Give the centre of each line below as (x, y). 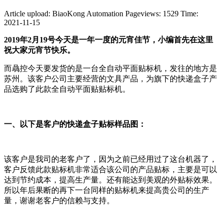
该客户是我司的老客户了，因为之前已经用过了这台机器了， (110, 159)
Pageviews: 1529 (152, 13)
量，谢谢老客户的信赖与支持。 (59, 200)
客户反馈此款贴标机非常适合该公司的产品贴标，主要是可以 (110, 169)
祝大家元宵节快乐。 (39, 50)
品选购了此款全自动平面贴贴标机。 (67, 89)
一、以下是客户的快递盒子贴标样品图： (75, 124)
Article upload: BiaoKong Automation (64, 13)
